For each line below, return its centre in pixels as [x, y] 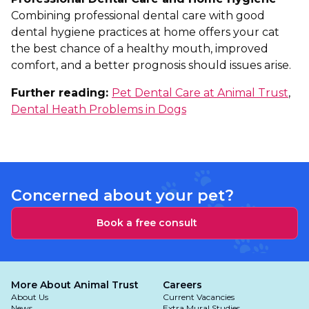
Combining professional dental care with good [138, 16]
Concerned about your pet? [122, 196]
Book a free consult [147, 223]
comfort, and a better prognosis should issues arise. [152, 65]
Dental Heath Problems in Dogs [99, 109]
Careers [182, 285]
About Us [30, 297]
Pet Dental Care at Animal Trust [200, 93]
